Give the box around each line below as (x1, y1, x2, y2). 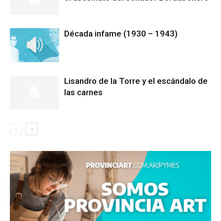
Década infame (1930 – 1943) (64, 28, 178, 38)
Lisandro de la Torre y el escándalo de (64, 75, 208, 86)
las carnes (64, 87, 103, 97)
